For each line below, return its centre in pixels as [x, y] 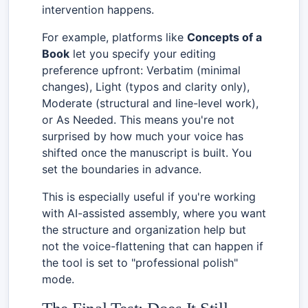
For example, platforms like [114, 37]
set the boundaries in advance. [122, 169]
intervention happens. [98, 9]
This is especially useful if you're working [149, 196]
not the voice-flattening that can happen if [153, 246]
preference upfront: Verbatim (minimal [141, 70]
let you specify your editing [143, 53]
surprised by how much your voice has [143, 136]
